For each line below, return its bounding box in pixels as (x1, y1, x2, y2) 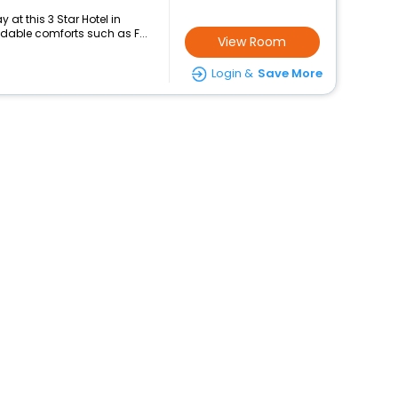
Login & (211, 65, 253, 82)
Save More (257, 65, 322, 82)
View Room (218, 33, 287, 51)
